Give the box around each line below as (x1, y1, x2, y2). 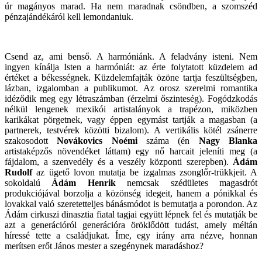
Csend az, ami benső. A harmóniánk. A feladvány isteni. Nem (5, 51, 257, 61)
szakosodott (5, 135, 57, 146)
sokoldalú (5, 177, 52, 188)
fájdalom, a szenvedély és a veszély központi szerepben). (5, 156, 229, 167)
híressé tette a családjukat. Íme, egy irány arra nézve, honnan (5, 230, 257, 240)
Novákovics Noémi (57, 135, 137, 146)
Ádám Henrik (51, 177, 116, 188)
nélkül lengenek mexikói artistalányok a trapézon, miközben (5, 104, 257, 114)
